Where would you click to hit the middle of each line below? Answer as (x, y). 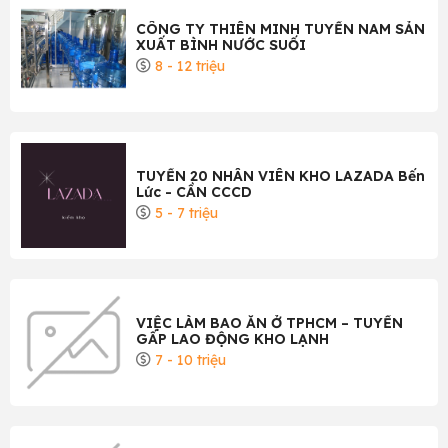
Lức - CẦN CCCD (194, 191)
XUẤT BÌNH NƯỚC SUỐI (221, 44)
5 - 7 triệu (184, 212)
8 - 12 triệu (188, 65)
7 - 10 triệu (188, 359)
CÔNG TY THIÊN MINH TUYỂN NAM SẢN (280, 28)
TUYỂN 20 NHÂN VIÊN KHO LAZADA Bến (280, 175)
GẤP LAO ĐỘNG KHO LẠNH (232, 338)
